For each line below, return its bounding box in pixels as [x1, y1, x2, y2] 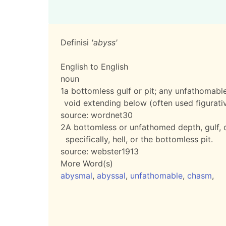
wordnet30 [91, 110, 133, 120]
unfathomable [130, 171, 183, 181]
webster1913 [91, 146, 139, 156]
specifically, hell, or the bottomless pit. [66, 134, 213, 144]
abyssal [97, 171, 126, 181]
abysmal [61, 171, 92, 181]
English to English [61, 62, 128, 72]
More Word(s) [61, 158, 113, 168]
